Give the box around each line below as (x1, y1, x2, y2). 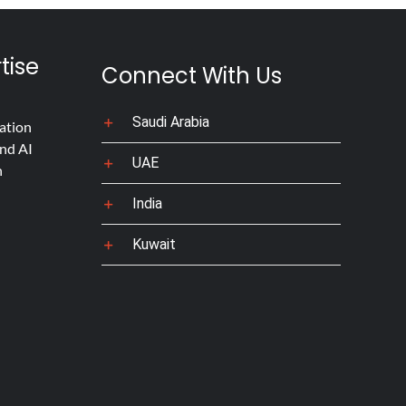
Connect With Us (101, 61, 282, 91)
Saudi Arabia (131, 113, 209, 130)
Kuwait (131, 236, 176, 253)
